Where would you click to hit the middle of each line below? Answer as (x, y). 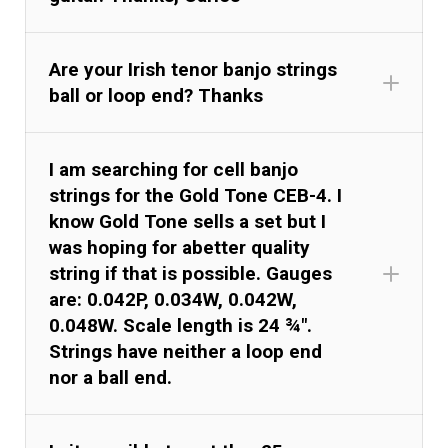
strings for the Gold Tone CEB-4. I (196, 195)
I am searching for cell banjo (174, 169)
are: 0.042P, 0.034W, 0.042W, (173, 299)
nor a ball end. (111, 377)
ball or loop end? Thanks (156, 95)
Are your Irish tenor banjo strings (193, 69)
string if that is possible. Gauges (191, 273)
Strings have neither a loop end (186, 351)
